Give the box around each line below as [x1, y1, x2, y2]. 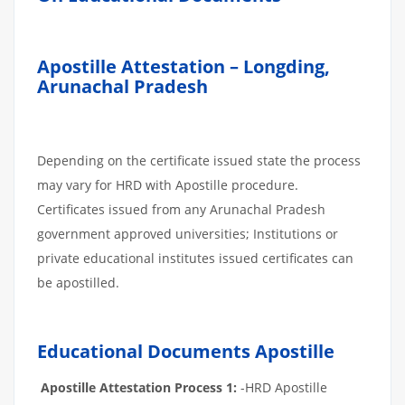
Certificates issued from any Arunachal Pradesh [37, 201, 325, 218]
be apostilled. [37, 274, 119, 291]
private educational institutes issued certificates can [37, 250, 353, 267]
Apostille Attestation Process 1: [41, 379, 237, 396]
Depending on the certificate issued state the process [37, 152, 361, 169]
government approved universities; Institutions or [37, 225, 338, 242]
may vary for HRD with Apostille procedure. [37, 176, 298, 193]
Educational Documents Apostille [37, 339, 334, 363]
